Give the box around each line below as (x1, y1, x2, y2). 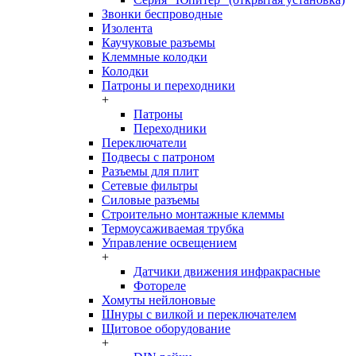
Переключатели (102, 136, 187, 149)
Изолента (102, 21, 153, 35)
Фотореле (133, 279, 186, 292)
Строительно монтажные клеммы (102, 207, 284, 221)
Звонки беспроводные (102, 7, 222, 21)
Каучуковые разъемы (102, 36, 215, 49)
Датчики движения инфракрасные (133, 265, 320, 278)
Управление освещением (102, 236, 237, 250)
